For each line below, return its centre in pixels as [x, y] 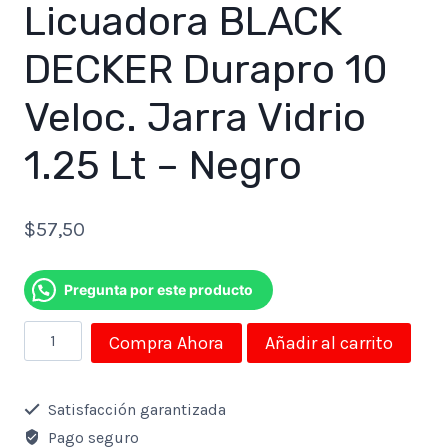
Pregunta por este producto [158, 289]
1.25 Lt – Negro [163, 165]
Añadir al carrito [329, 342]
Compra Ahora [167, 342]
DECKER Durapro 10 [206, 69]
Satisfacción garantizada [135, 409]
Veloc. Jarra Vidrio [195, 117]
